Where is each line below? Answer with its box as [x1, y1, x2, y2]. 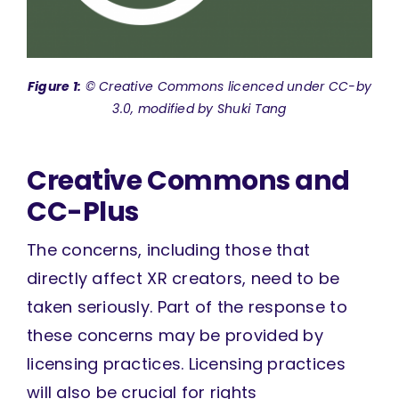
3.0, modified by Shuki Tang [112, 100, 287, 118]
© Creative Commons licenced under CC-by [81, 77, 372, 96]
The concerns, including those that [26, 239, 311, 262]
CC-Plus [26, 193, 139, 231]
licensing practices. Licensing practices [26, 353, 346, 376]
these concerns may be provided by [26, 324, 323, 347]
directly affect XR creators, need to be [26, 267, 340, 290]
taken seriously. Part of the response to [26, 296, 347, 319]
